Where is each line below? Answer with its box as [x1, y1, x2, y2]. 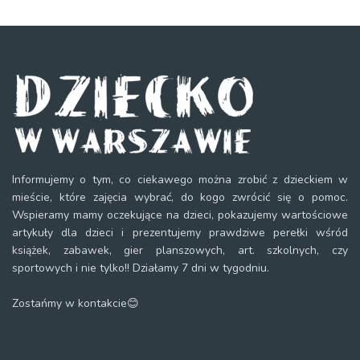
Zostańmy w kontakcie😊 [12, 295, 139, 311]
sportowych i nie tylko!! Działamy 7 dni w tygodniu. [12, 260, 269, 276]
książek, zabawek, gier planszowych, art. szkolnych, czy [12, 242, 348, 258]
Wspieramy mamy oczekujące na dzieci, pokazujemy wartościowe [12, 207, 348, 223]
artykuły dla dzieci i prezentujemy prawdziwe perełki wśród [12, 224, 348, 240]
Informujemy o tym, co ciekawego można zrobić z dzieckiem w [12, 171, 348, 187]
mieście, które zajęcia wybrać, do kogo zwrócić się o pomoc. [12, 189, 348, 205]
